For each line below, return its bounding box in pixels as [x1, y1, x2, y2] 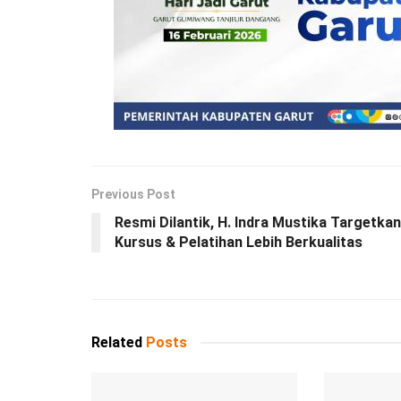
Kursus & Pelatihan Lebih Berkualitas [115, 234, 363, 252]
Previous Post [91, 187, 175, 202]
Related [91, 334, 142, 352]
